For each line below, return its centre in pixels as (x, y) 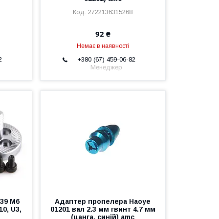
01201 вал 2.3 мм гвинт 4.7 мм (103, 209)
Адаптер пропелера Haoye (103, 201)
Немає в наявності (103, 46)
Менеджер (107, 67)
